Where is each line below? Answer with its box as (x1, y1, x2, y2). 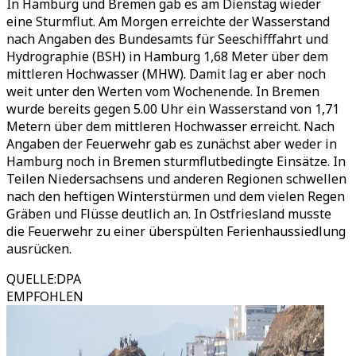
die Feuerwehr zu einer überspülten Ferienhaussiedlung (6, 222, 346, 240)
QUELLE (6, 270, 54, 288)
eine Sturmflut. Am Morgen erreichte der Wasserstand (6, 13, 330, 30)
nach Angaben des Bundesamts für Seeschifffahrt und (6, 30, 328, 48)
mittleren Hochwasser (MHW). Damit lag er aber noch (6, 65, 326, 83)
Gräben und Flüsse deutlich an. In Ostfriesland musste (6, 205, 331, 222)
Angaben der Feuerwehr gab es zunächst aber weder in (6, 135, 337, 153)
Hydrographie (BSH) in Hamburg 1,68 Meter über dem (6, 48, 328, 65)
